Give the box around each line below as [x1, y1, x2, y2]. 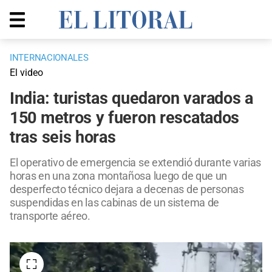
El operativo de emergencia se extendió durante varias [10, 156, 262, 169]
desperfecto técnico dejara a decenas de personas [10, 183, 244, 196]
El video [10, 67, 43, 79]
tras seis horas [10, 127, 116, 148]
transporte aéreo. [10, 209, 90, 223]
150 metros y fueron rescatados [10, 108, 240, 128]
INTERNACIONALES [10, 52, 89, 64]
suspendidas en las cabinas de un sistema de [10, 196, 220, 209]
